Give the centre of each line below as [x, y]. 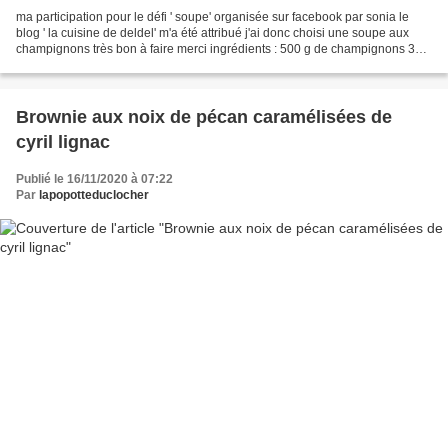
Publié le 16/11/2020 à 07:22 [94, 179]
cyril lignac [63, 142]
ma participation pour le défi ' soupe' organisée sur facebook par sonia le [212, 17]
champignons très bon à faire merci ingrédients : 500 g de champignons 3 [215, 49]
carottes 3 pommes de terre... [94, 65]
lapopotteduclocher [94, 195]
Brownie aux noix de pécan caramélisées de [204, 117]
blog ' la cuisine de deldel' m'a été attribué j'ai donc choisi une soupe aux [212, 33]
